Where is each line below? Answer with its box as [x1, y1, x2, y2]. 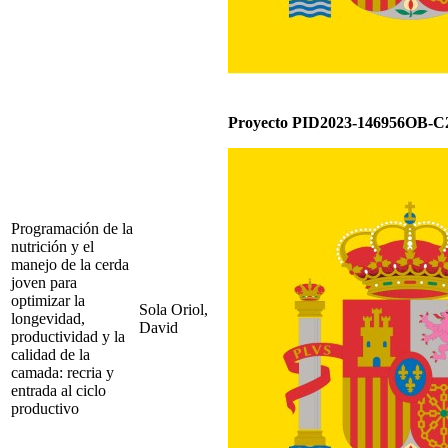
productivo [11, 399, 83, 417]
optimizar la [11, 291, 85, 309]
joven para [11, 273, 77, 291]
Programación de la [11, 219, 133, 237]
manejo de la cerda [11, 255, 129, 273]
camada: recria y [11, 363, 114, 381]
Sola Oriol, [139, 300, 208, 318]
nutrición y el [11, 237, 94, 255]
